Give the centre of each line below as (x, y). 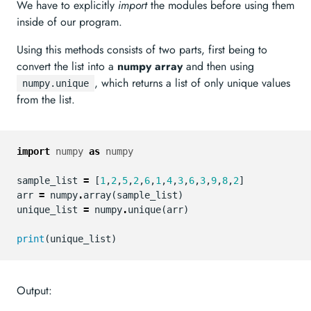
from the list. (46, 100)
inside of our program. (69, 22)
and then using (218, 66)
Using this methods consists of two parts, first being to (142, 50)
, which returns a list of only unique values (192, 83)
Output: (34, 291)
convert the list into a (67, 66)
